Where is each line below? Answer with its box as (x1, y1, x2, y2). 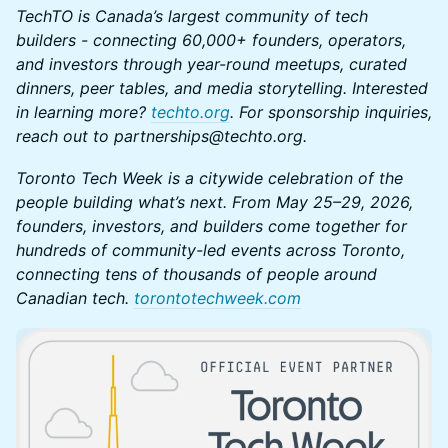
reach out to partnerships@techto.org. (16, 125, 307, 146)
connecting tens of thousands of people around (16, 263, 377, 284)
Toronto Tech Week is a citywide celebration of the (16, 167, 403, 188)
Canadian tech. (16, 287, 134, 308)
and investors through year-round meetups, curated (16, 53, 407, 74)
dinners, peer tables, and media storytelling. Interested (16, 77, 428, 98)
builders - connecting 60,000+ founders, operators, (16, 29, 406, 50)
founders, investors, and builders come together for (16, 215, 407, 236)
